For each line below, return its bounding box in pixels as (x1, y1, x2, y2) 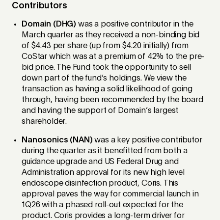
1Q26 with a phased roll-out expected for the (22, 201, 183, 209)
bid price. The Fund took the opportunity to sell (22, 63, 192, 72)
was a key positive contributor (92, 136, 202, 144)
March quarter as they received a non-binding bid (22, 31, 200, 39)
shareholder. (22, 117, 67, 126)
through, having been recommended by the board (22, 96, 203, 104)
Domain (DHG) (22, 20, 77, 28)
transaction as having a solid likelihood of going (22, 85, 193, 93)
